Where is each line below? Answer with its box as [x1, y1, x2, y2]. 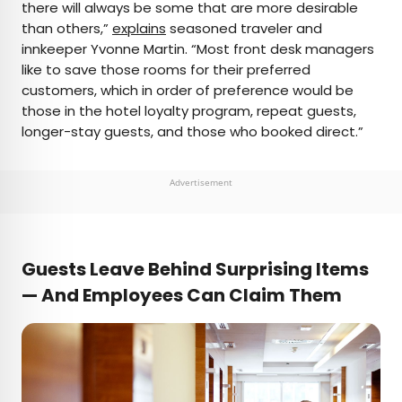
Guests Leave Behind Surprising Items [22, 257, 369, 283]
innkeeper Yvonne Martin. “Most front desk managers [22, 39, 374, 59]
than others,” [22, 19, 112, 39]
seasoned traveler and [166, 19, 322, 39]
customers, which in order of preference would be [22, 81, 354, 100]
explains [112, 19, 166, 39]
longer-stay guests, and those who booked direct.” [22, 122, 367, 142]
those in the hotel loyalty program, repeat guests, [22, 101, 356, 121]
